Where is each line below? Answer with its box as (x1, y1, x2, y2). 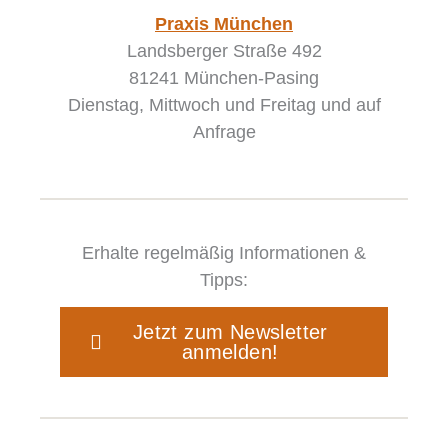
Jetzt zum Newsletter (132, 321, 328, 344)
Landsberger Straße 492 (126, 41, 322, 62)
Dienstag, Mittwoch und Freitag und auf (67, 95, 381, 116)
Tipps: (200, 269, 248, 290)
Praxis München (155, 14, 293, 35)
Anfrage (192, 122, 256, 143)
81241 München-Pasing (129, 68, 319, 89)
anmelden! (181, 341, 279, 364)
